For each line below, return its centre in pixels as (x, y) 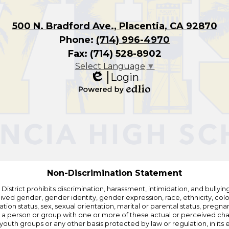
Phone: (78, 40)
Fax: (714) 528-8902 (114, 54)
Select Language (110, 66)
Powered (97, 99)
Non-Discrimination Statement (114, 173)
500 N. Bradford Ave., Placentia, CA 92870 (114, 26)
